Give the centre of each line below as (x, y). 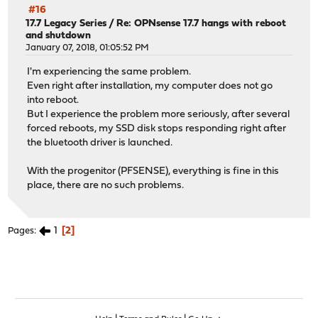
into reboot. (53, 101)
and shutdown (59, 35)
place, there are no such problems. (106, 186)
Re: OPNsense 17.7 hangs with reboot (202, 23)
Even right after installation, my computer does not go (150, 87)
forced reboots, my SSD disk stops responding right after (157, 129)
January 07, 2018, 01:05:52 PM (88, 48)
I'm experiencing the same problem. (109, 72)
